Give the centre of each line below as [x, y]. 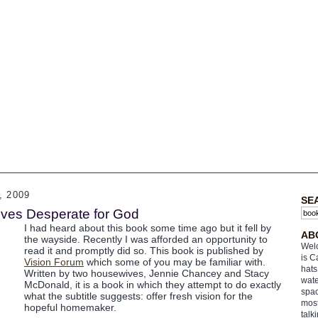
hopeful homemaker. [70, 307]
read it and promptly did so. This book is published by [144, 251]
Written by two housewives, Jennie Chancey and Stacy [147, 273]
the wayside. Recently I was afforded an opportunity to [146, 239]
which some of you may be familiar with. [175, 262]
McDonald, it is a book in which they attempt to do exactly [153, 285]
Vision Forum [54, 262]
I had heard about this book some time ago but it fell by [148, 228]
